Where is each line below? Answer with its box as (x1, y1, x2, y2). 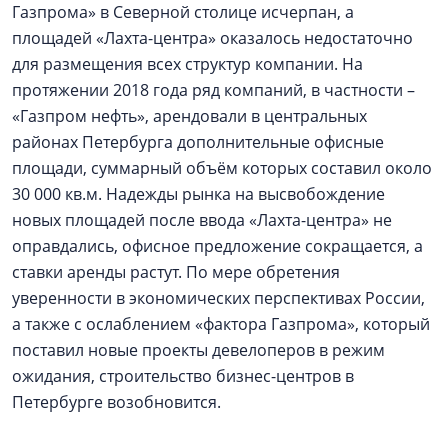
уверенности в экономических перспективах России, (12, 287, 425, 309)
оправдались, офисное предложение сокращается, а (12, 235, 423, 257)
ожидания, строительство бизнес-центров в (12, 365, 354, 387)
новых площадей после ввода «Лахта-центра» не (12, 209, 392, 231)
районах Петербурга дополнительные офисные (12, 131, 384, 153)
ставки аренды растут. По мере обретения (12, 261, 340, 283)
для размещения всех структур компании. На (12, 53, 363, 75)
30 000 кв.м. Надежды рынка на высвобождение (12, 183, 385, 205)
